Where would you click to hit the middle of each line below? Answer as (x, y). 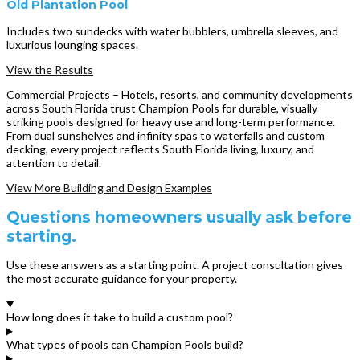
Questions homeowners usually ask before (179, 217)
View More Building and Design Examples (109, 187)
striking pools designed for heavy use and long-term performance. (171, 121)
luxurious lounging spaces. (72, 44)
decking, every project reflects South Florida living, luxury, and (160, 149)
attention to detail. (54, 162)
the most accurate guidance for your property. (122, 279)
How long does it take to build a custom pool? (120, 317)
